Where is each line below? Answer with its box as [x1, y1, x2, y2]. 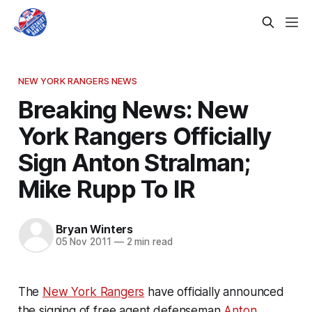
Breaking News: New [17, 94, 249, 124]
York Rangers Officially [17, 120, 272, 150]
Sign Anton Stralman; [17, 147, 251, 177]
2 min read [123, 236, 173, 248]
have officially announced [144, 284, 284, 299]
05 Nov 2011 [55, 236, 111, 248]
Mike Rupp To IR [17, 173, 196, 203]
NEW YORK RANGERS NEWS [17, 75, 138, 86]
